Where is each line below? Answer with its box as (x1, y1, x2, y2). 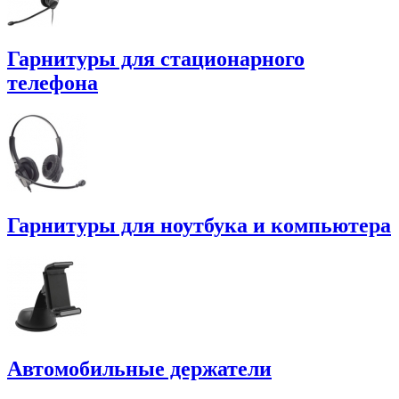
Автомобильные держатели (7, 357, 272, 381)
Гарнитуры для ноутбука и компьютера (7, 214, 391, 238)
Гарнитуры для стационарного (7, 47, 305, 71)
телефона (7, 71, 98, 95)
